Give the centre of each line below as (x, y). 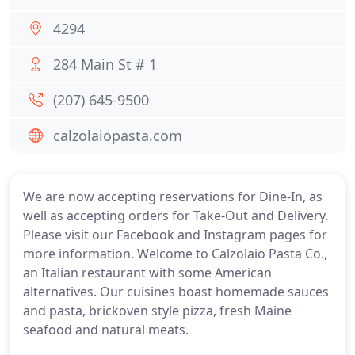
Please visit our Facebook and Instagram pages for (175, 235)
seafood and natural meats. (106, 330)
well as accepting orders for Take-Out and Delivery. (176, 216)
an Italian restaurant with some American (147, 273)
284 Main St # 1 (105, 64)
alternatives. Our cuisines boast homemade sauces (176, 292)
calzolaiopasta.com (118, 136)
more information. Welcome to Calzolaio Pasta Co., (175, 254)
